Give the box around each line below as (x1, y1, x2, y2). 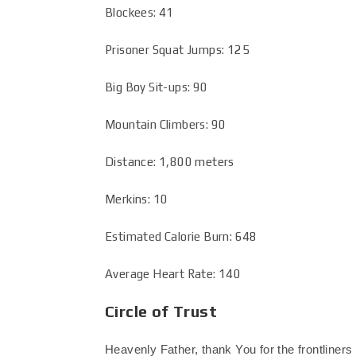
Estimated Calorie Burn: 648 (105, 230, 257, 243)
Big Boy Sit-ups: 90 (105, 80, 208, 94)
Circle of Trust (105, 302, 217, 320)
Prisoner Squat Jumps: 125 (105, 43, 250, 56)
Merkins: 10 (105, 192, 168, 206)
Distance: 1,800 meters (105, 155, 234, 168)
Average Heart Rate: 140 (105, 267, 242, 281)
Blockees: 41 (105, 6, 174, 19)
